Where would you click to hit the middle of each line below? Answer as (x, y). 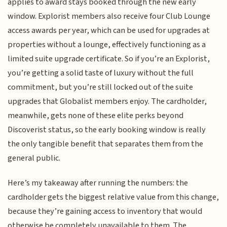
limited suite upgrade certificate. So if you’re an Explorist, (109, 59)
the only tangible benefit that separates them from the (106, 144)
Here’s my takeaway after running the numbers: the (98, 183)
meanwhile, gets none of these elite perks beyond (96, 116)
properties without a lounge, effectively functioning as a (107, 45)
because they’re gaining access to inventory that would (105, 211)
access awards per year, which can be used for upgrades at (109, 31)
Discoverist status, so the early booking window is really (107, 130)
